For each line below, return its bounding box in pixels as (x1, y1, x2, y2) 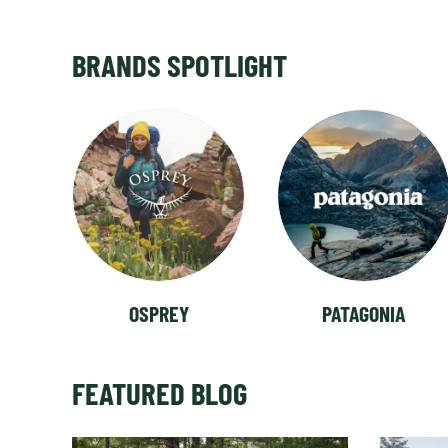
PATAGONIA (322, 299, 406, 326)
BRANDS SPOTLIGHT (72, 45, 287, 83)
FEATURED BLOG (72, 374, 247, 412)
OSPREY (128, 299, 189, 326)
